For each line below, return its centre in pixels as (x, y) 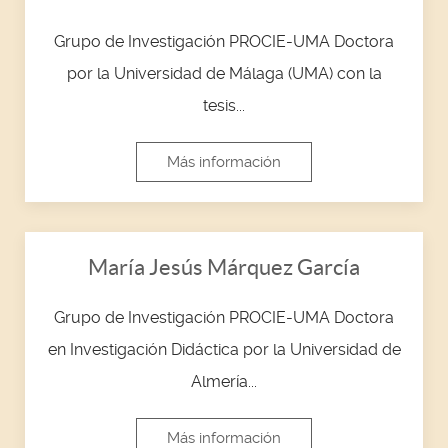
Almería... (224, 381)
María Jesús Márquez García (224, 266)
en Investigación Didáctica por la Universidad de (224, 349)
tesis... (224, 105)
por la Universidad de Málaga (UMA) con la (224, 73)
